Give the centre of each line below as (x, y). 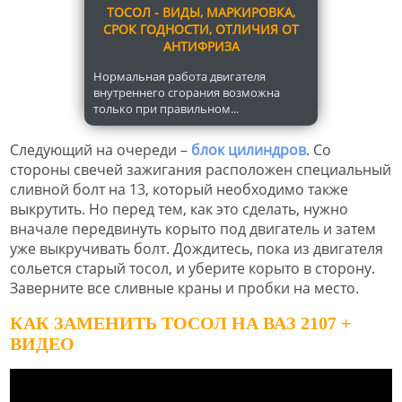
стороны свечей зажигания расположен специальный (201, 169)
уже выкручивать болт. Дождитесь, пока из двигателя (197, 248)
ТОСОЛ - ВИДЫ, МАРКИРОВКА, (201, 12)
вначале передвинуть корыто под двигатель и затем (193, 228)
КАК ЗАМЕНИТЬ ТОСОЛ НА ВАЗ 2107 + (180, 323)
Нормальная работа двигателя (179, 76)
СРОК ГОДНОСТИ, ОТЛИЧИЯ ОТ (201, 29)
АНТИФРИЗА (201, 46)
